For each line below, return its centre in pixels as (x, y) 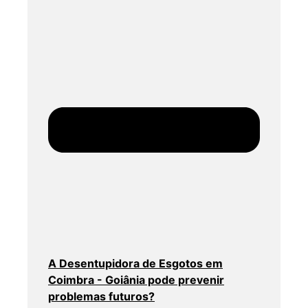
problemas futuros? (101, 297)
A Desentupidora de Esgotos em (135, 264)
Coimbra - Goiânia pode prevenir (136, 280)
